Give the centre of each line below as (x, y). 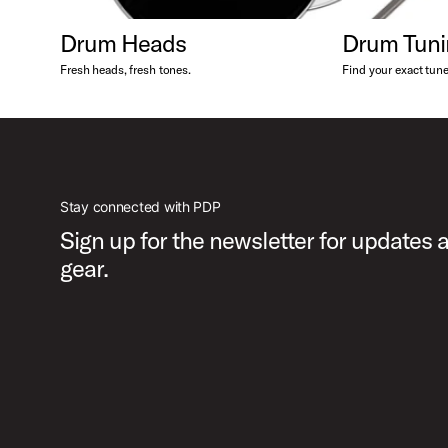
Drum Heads (123, 43)
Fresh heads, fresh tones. (125, 70)
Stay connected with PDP (140, 207)
